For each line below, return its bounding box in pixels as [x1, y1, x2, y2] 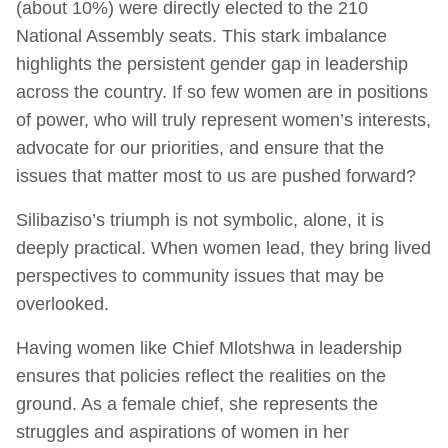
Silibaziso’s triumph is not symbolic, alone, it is [16, 209, 384, 230]
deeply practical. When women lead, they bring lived [16, 237, 431, 258]
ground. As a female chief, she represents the [16, 393, 378, 414]
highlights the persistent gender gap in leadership [16, 53, 408, 74]
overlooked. [16, 293, 109, 314]
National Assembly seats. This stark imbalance [16, 25, 387, 46]
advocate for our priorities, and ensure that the [16, 137, 384, 158]
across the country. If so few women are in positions [16, 81, 428, 102]
